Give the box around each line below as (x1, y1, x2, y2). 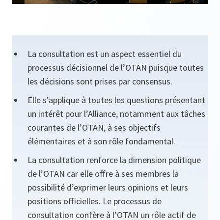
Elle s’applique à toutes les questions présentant (27, 94, 205, 106)
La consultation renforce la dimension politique (27, 154, 201, 166)
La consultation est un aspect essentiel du (27, 48, 182, 60)
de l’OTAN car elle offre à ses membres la (27, 168, 179, 180)
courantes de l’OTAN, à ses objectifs (27, 122, 161, 134)
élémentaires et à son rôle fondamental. (27, 136, 175, 147)
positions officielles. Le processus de (27, 195, 162, 207)
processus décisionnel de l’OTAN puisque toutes (27, 62, 204, 74)
